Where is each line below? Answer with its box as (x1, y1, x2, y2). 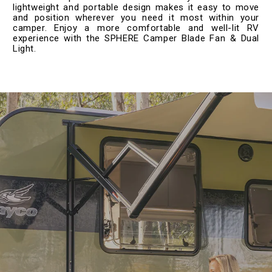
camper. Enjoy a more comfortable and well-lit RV (13, 22, 259, 33)
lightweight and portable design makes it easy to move (13, 1, 259, 13)
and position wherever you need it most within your (13, 12, 259, 23)
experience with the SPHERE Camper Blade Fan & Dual (13, 32, 259, 44)
